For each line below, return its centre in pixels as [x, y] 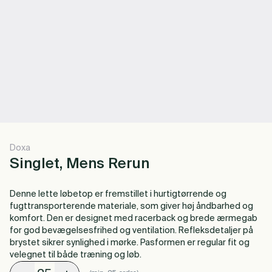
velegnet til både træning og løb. [76, 255]
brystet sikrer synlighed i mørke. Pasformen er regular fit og [130, 243]
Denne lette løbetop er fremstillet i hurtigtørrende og [118, 194]
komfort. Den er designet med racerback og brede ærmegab [134, 219]
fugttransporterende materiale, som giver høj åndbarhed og [131, 206]
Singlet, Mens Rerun [80, 164]
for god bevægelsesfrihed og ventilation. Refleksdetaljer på [131, 231]
